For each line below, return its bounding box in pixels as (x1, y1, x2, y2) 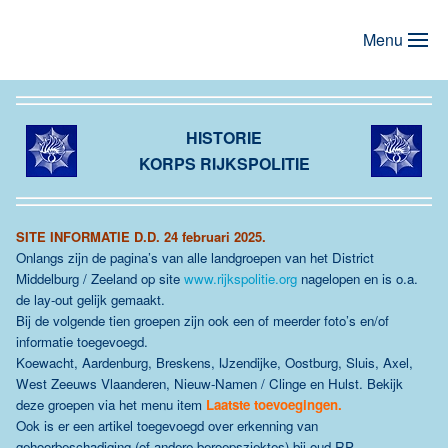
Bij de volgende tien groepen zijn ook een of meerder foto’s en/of (16, 311, 389, 330)
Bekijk (367, 374, 403, 393)
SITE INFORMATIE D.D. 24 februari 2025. (16, 227, 266, 246)
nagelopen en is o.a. (297, 269, 418, 288)
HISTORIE (186, 126, 262, 149)
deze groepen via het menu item (16, 395, 206, 414)
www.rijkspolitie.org (184, 269, 297, 288)
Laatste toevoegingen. (206, 395, 342, 414)
